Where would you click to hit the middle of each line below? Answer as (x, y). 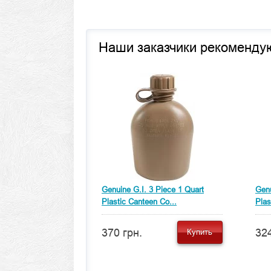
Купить (200, 232)
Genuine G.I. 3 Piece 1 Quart (153, 190)
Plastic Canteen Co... (139, 202)
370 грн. (122, 233)
